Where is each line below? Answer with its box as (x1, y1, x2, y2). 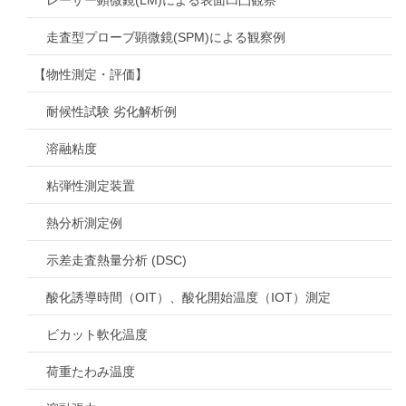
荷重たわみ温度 (46, 363, 135, 379)
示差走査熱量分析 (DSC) (46, 252, 187, 267)
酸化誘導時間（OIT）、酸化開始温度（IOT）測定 (46, 289, 331, 304)
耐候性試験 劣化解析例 (46, 103, 177, 119)
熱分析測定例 (46, 215, 122, 230)
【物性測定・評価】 (34, 66, 148, 82)
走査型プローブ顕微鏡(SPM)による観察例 (46, 29, 285, 44)
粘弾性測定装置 (46, 178, 135, 193)
